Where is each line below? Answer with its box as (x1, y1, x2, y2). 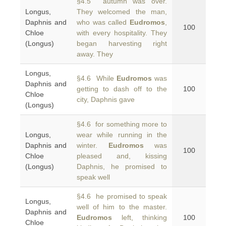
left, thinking (112, 213, 167, 221)
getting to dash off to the (77, 85, 167, 93)
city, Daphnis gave (77, 95, 135, 103)
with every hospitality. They (77, 29, 167, 37)
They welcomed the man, (77, 8, 167, 16)
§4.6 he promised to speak (77, 192, 167, 200)
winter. (77, 141, 108, 149)
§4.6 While (77, 74, 117, 82)
